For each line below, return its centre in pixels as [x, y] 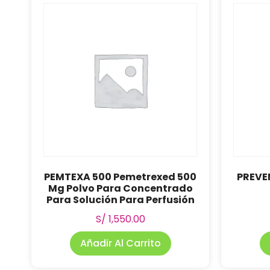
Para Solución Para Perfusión [120, 200]
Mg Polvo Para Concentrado [120, 188]
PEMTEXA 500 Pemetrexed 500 [120, 177]
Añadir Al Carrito [120, 243]
